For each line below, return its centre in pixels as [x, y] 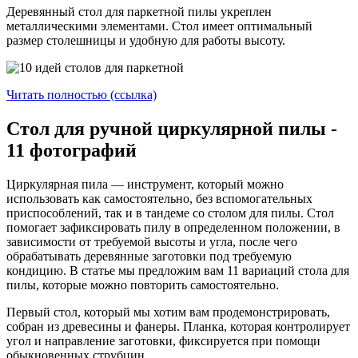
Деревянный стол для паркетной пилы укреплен [139, 12]
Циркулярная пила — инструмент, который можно [145, 185]
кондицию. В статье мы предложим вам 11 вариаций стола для [178, 271]
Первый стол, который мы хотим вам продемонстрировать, [168, 312]
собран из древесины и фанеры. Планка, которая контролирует [178, 327]
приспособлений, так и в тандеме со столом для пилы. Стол [170, 213]
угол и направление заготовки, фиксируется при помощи [163, 341]
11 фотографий [72, 151]
